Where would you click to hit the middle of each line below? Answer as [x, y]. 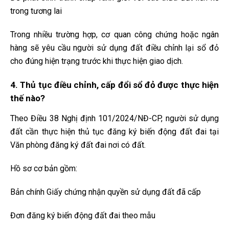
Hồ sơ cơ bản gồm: [44, 169]
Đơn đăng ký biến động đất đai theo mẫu [83, 216]
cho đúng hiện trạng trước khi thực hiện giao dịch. [97, 61]
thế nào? [28, 98]
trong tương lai [36, 11]
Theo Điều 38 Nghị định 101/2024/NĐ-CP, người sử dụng [114, 119]
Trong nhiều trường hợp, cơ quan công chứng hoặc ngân [114, 35]
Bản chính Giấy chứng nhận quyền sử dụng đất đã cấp [106, 192]
